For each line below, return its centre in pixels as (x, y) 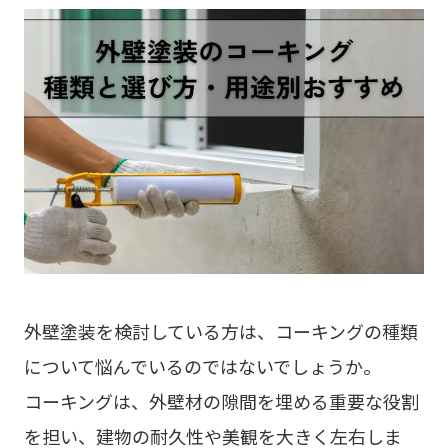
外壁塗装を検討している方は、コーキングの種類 (220, 331)
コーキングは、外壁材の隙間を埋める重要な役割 (221, 401)
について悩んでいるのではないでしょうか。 (202, 366)
